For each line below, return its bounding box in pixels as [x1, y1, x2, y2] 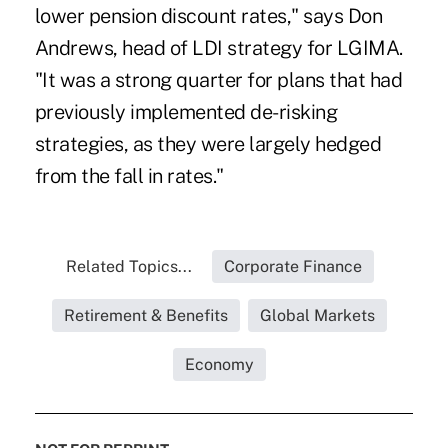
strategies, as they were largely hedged [34, 132, 382, 157]
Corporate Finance [223, 257, 362, 277]
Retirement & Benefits [64, 306, 229, 326]
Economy [185, 355, 255, 375]
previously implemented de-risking [34, 100, 338, 125]
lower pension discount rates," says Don [34, 4, 383, 29]
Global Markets [260, 306, 376, 326]
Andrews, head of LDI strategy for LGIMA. [34, 36, 403, 61]
